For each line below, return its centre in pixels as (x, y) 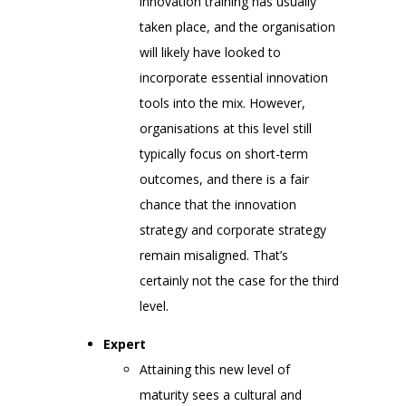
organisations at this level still (226, 128)
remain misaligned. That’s (214, 255)
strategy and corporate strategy (233, 229)
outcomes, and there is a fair (224, 179)
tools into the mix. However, (222, 102)
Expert (125, 343)
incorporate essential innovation (234, 77)
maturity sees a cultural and (221, 394)
